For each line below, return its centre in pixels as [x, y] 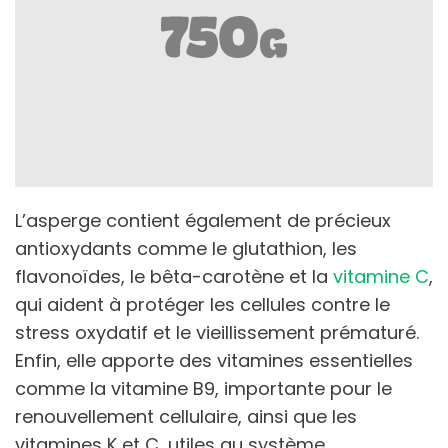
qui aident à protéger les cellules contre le [202, 304]
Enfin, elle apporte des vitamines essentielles [214, 360]
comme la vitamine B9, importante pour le [203, 388]
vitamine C [381, 276]
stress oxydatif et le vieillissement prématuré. [217, 332]
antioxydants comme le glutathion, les [186, 248]
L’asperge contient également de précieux [203, 220]
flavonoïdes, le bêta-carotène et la [174, 276]
